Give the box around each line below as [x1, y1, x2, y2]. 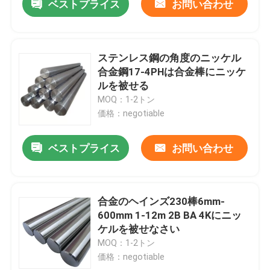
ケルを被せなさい [98, 223, 180, 236]
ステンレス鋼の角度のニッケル [98, 51, 242, 64]
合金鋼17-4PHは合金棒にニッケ [98, 65, 246, 78]
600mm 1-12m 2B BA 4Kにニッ [98, 209, 242, 222]
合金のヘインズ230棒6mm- [98, 195, 225, 208]
